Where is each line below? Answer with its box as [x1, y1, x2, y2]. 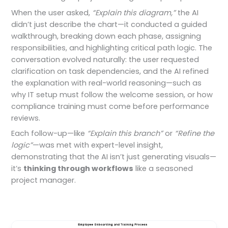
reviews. [11, 112, 41, 123]
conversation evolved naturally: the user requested [11, 54, 199, 65]
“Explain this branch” [87, 128, 163, 138]
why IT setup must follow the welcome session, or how [11, 89, 213, 100]
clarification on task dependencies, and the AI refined [11, 66, 209, 76]
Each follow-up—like [11, 128, 88, 138]
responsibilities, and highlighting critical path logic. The [11, 42, 213, 53]
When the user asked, [11, 7, 93, 18]
